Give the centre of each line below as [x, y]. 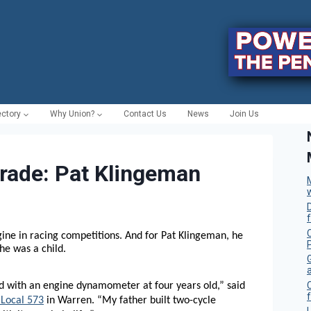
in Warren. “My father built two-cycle [130, 300]
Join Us [244, 114]
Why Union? [72, 114]
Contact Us [145, 114]
